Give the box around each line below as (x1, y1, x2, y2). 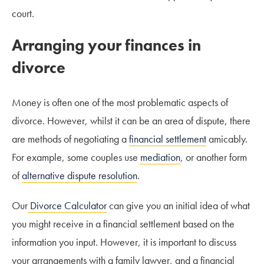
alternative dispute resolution (22, 168, 137, 182)
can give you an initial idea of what (107, 198, 250, 212)
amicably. (206, 131, 247, 146)
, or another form (180, 150, 247, 164)
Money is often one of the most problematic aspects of (12, 95, 228, 109)
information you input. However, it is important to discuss (12, 235, 236, 249)
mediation (140, 150, 180, 164)
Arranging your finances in (12, 34, 201, 55)
